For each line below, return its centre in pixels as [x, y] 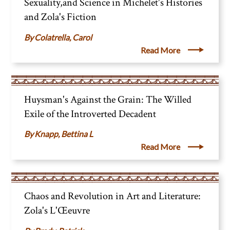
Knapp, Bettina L [64, 134]
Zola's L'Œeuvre [57, 211]
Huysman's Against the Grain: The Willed [108, 99]
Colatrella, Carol [63, 37]
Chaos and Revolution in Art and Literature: [113, 196]
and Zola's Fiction [61, 17]
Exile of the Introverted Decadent [90, 114]
